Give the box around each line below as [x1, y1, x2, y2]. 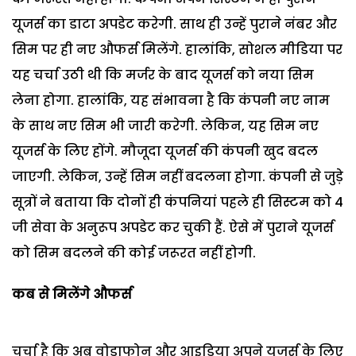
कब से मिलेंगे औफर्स [12, 284, 132, 304]
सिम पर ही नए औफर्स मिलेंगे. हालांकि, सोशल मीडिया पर [12, 40, 342, 59]
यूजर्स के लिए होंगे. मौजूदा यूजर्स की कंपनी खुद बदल [12, 141, 318, 161]
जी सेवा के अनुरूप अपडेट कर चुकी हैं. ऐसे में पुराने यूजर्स [12, 218, 334, 237]
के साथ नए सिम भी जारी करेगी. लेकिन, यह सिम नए [12, 116, 319, 135]
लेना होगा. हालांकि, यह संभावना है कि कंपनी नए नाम [12, 91, 330, 110]
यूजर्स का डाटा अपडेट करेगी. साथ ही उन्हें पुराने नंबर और [12, 14, 337, 33]
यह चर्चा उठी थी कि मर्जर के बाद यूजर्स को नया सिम [12, 65, 314, 84]
